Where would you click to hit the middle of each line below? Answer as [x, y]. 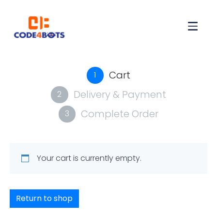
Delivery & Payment [120, 95]
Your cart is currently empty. [89, 158]
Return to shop [44, 199]
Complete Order [120, 114]
